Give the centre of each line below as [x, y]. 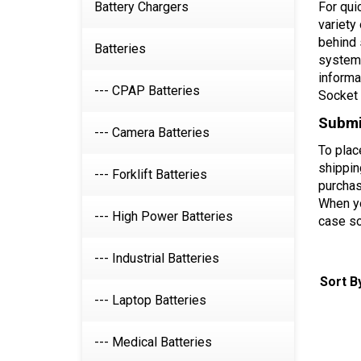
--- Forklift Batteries [151, 174]
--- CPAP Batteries [147, 91]
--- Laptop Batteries [150, 300]
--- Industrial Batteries [157, 258]
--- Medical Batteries [153, 342]
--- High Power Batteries [164, 216]
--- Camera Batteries [152, 133]
